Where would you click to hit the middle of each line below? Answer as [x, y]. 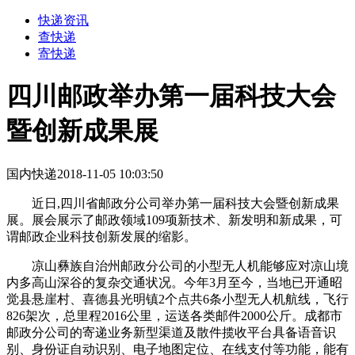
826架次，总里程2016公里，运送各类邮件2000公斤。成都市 [174, 315]
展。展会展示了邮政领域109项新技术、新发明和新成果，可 [174, 219]
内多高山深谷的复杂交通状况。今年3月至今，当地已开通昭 [174, 282]
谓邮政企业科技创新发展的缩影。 [101, 236]
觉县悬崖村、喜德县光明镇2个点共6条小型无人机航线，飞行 [177, 299]
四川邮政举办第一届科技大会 [171, 96]
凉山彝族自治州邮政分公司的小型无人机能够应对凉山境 [177, 265]
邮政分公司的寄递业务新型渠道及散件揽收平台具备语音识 [171, 332]
